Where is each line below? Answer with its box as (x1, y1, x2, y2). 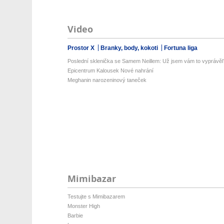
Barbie (67, 212, 83, 218)
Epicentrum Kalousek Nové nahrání (67, 67, 153, 73)
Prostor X (67, 44, 96, 51)
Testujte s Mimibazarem (67, 193, 125, 199)
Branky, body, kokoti (100, 44, 159, 51)
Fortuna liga (163, 44, 197, 51)
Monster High (67, 203, 100, 209)
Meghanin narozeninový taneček (67, 77, 146, 83)
